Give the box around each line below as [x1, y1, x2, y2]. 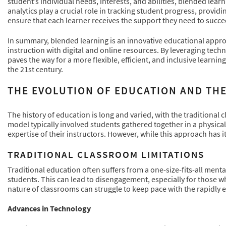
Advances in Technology [8, 203, 91, 214]
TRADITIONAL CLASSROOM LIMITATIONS [8, 148, 204, 160]
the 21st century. [8, 64, 63, 74]
